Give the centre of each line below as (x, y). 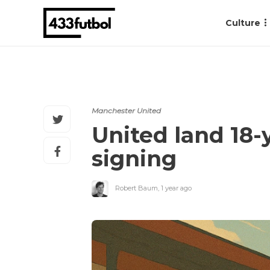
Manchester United (126, 111)
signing (134, 159)
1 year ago (176, 188)
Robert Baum (137, 188)
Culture (243, 23)
